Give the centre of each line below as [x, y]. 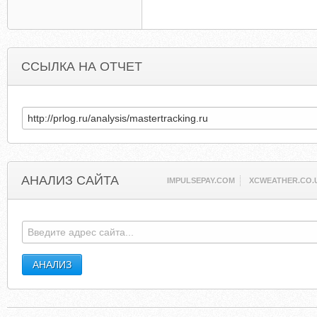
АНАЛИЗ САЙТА [70, 180]
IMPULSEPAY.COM [201, 180]
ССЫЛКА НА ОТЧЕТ [82, 67]
